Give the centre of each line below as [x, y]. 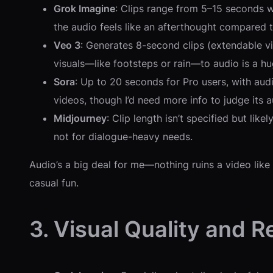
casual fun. [54, 183]
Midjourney [80, 118]
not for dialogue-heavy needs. [123, 136]
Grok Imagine [84, 8]
